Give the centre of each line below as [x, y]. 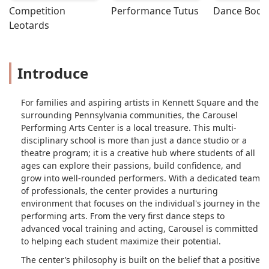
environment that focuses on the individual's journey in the [141, 203]
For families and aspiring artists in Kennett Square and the [140, 102]
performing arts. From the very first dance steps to [123, 216]
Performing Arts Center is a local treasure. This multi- [129, 127]
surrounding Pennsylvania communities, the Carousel [129, 115]
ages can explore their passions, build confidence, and [131, 165]
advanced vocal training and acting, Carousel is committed [140, 228]
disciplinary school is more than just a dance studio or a [134, 140]
